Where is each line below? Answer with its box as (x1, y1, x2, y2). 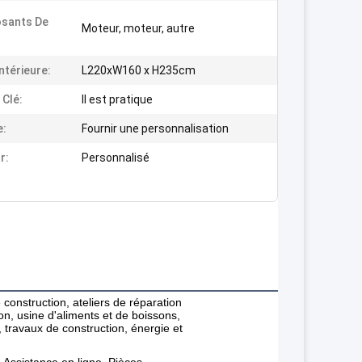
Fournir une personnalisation (82, 122, 229, 135)
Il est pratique (82, 93, 153, 106)
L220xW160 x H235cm (82, 64, 196, 77)
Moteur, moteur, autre (82, 22, 195, 35)
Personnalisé (82, 151, 149, 164)
